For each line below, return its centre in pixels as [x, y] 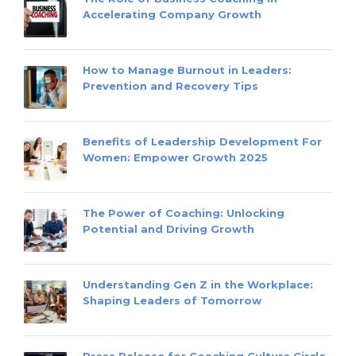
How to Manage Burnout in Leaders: [187, 70]
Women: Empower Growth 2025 [175, 158]
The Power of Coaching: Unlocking [184, 213]
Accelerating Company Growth [172, 15]
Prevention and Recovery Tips [170, 86]
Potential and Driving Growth [168, 229]
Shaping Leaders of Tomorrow [172, 301]
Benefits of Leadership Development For [202, 142]
